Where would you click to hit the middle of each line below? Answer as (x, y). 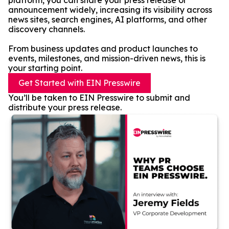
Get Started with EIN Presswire (79, 83)
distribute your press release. (65, 107)
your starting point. (45, 68)
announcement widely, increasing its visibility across (110, 10)
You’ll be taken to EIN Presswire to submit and (99, 98)
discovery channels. (47, 29)
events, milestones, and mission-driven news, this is (107, 58)
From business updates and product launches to (103, 49)
